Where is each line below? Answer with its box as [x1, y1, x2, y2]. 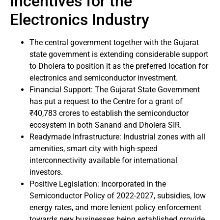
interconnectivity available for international [29, 155, 177, 165]
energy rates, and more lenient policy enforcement [29, 202, 201, 212]
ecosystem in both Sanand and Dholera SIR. [29, 120, 182, 130]
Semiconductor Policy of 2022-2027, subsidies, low [29, 191, 206, 200]
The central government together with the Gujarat [29, 37, 199, 47]
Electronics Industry [10, 10, 149, 29]
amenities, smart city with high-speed [29, 143, 158, 153]
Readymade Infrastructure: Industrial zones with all [29, 132, 205, 141]
